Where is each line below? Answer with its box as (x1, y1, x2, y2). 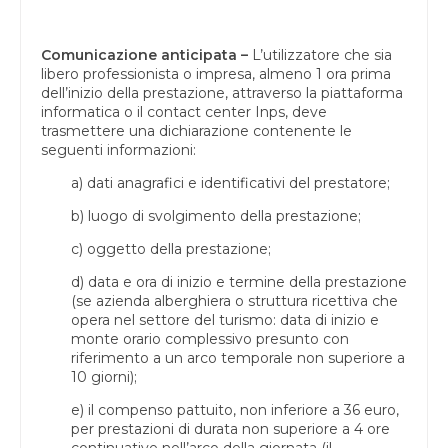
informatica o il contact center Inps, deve (41, 102, 327, 121)
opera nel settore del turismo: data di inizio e (71, 310, 379, 329)
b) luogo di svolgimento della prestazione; (71, 206, 361, 225)
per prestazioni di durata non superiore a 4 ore (71, 419, 390, 438)
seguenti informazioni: (41, 140, 196, 159)
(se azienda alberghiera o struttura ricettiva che (71, 291, 398, 310)
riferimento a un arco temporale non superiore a (71, 348, 405, 367)
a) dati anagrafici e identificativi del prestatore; (71, 173, 390, 192)
